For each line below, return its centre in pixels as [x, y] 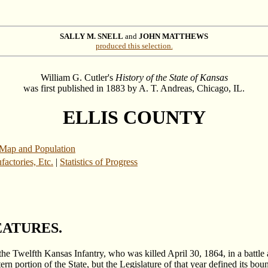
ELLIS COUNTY [134, 118]
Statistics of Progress [99, 162]
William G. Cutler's [78, 77]
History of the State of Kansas [171, 77]
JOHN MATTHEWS [173, 36]
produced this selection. [134, 46]
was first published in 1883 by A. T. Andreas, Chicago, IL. [134, 88]
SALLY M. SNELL [92, 36]
